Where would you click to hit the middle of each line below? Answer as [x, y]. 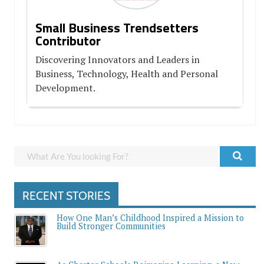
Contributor [68, 41]
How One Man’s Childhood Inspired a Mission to [150, 218]
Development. [65, 88]
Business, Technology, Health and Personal [127, 74]
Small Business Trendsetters [117, 28]
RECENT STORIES [66, 196]
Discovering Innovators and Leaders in [118, 60]
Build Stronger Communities [111, 226]
